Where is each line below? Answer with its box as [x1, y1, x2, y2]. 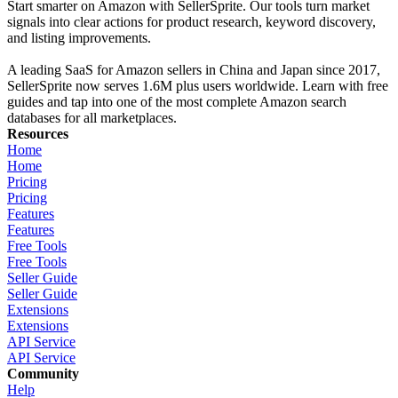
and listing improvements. [7, 30, 151, 46]
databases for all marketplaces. [7, 110, 177, 126]
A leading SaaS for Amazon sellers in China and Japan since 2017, [7, 62, 380, 78]
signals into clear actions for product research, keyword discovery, [7, 14, 376, 30]
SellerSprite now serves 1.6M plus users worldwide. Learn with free [7, 78, 388, 94]
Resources [7, 126, 68, 142]
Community [7, 366, 79, 382]
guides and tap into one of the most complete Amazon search [7, 94, 346, 110]
